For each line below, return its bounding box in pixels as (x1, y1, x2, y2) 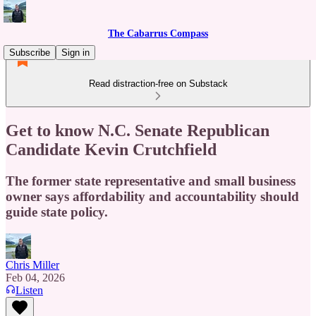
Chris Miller (6, 258, 59, 271)
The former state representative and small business (6, 173, 296, 188)
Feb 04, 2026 (6, 271, 65, 284)
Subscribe (9, 47, 50, 58)
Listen (16, 284, 43, 296)
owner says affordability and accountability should (6, 188, 299, 204)
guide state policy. (6, 204, 108, 219)
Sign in (61, 47, 90, 58)
